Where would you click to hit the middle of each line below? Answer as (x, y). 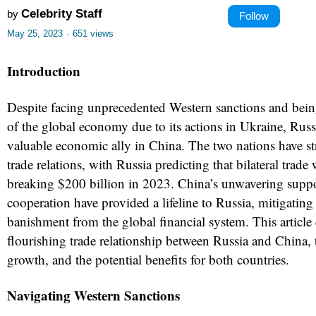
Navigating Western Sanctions (93, 296)
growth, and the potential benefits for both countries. (148, 260)
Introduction (44, 71)
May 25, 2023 (35, 34)
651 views (93, 34)
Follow (254, 16)
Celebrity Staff (62, 13)
